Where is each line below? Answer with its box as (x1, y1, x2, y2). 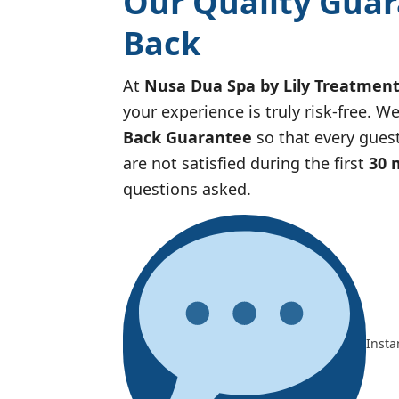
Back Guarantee (123, 126, 252, 148)
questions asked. (123, 177, 251, 199)
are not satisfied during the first (123, 151, 369, 174)
